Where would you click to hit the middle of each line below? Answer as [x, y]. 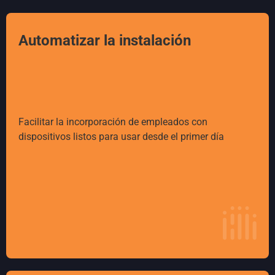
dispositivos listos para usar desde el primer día [121, 137]
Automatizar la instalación [105, 41]
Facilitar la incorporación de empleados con [113, 122]
